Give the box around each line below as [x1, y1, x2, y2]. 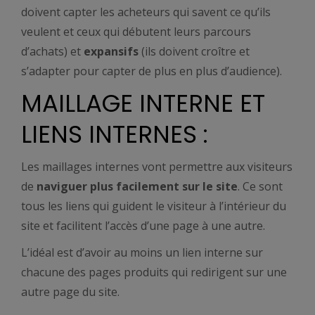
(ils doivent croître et [139, 44, 250, 59]
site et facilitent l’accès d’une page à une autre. [21, 218, 268, 233]
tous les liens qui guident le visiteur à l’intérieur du [21, 198, 286, 214]
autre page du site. [21, 284, 122, 300]
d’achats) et [21, 44, 84, 59]
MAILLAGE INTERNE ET [21, 86, 265, 120]
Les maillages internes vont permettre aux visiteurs [21, 159, 292, 174]
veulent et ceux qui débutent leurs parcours [21, 24, 251, 39]
